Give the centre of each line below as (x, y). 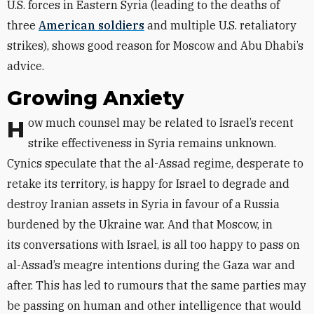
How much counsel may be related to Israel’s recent (16, 130)
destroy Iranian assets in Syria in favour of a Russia (143, 204)
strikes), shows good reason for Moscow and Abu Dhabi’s (155, 46)
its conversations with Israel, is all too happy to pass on (153, 245)
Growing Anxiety (95, 98)
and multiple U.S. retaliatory (220, 25)
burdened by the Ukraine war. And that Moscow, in (140, 224)
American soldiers (91, 25)
